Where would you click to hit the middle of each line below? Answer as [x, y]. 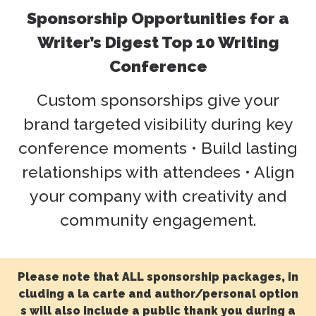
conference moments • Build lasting [158, 147]
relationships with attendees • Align [158, 171]
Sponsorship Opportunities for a [158, 18]
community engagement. [158, 219]
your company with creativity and [158, 195]
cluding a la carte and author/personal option [158, 294]
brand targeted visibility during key [158, 123]
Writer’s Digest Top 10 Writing [158, 42]
